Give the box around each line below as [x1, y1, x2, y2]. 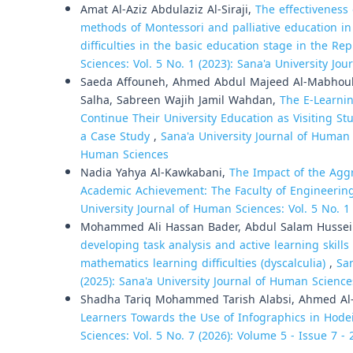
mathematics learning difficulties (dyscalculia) [80, 253, 329, 274]
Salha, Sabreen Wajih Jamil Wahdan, [80, 90, 280, 111]
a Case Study [80, 126, 154, 147]
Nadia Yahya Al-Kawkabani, [80, 162, 229, 184]
